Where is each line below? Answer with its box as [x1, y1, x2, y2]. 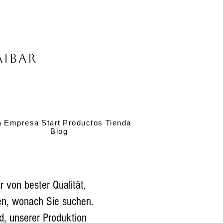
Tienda [105, 118, 131, 127]
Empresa [4, 118, 39, 127]
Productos [63, 118, 103, 127]
